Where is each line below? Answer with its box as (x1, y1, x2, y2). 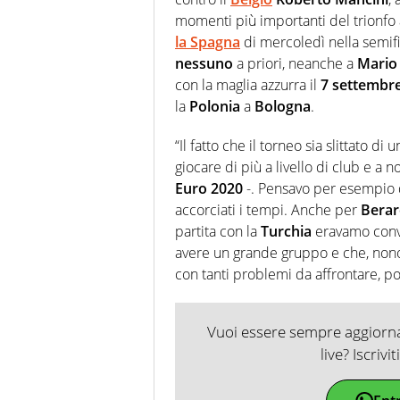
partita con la (175, 221, 261, 242)
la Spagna (175, 32, 240, 53)
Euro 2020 (175, 179, 243, 199)
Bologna (254, 96, 311, 117)
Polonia (189, 96, 240, 117)
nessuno (175, 54, 233, 74)
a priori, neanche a (233, 54, 357, 74)
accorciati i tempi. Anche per (175, 200, 361, 221)
